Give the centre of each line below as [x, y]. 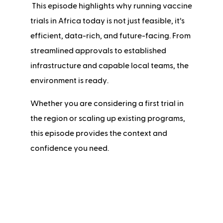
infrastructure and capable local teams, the [109, 66]
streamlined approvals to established [98, 51]
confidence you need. [69, 149]
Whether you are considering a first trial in [107, 104]
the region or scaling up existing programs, [108, 119]
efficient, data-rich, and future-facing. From [110, 36]
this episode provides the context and [99, 134]
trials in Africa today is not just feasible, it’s [107, 21]
